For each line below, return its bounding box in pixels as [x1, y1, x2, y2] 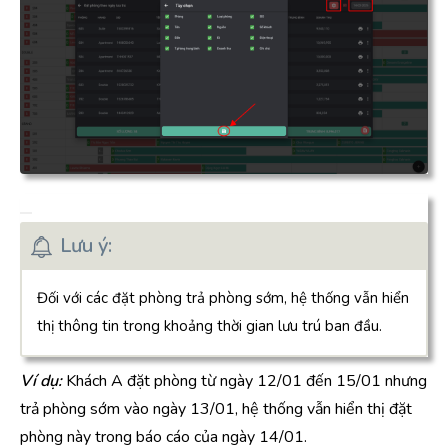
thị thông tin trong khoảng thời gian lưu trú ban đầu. [37, 315, 382, 336]
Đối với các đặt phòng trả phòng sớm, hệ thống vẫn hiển [37, 287, 409, 308]
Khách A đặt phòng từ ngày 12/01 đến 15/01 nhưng [62, 369, 427, 392]
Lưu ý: [60, 231, 112, 259]
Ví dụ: [20, 369, 62, 392]
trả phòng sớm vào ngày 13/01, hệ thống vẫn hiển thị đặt [20, 397, 412, 420]
